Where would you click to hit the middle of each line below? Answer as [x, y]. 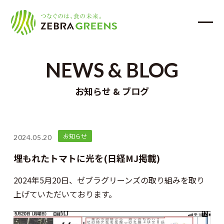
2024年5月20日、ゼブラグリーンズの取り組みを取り [109, 180]
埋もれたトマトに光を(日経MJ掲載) [86, 158]
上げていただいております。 [65, 194]
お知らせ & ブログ [112, 91]
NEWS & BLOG [112, 70]
